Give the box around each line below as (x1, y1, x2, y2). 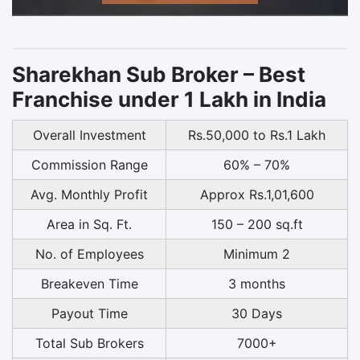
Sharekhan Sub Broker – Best (12, 61, 305, 87)
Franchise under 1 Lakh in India (12, 86, 326, 112)
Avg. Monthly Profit (31, 186, 148, 202)
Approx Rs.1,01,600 (199, 186, 314, 202)
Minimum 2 (223, 245, 290, 262)
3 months (228, 275, 285, 292)
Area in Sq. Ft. (47, 215, 132, 232)
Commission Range (31, 156, 148, 173)
